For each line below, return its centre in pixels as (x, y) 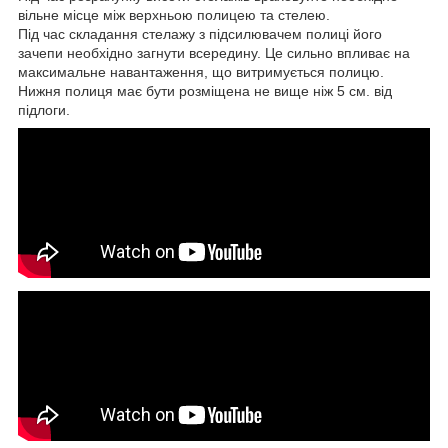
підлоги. (44, 109)
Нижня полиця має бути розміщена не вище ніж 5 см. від (205, 90)
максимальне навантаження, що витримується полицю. (201, 71)
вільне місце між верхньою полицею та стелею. (174, 14)
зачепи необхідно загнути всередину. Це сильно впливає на (214, 52)
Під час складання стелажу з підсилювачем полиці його (200, 33)
